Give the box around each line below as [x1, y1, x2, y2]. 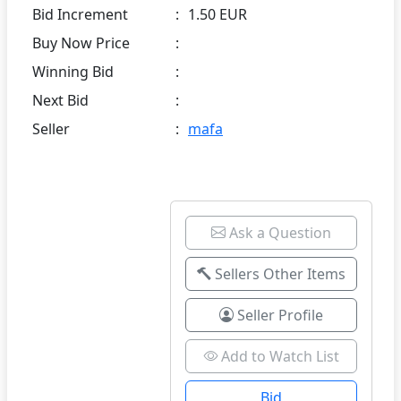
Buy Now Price [32, 32, 130, 53]
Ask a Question [229, 222, 331, 243]
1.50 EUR [188, 4, 247, 24]
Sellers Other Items [211, 263, 346, 284]
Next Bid [32, 90, 89, 110]
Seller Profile [234, 304, 323, 325]
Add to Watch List [220, 346, 339, 366]
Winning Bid [32, 61, 114, 81]
